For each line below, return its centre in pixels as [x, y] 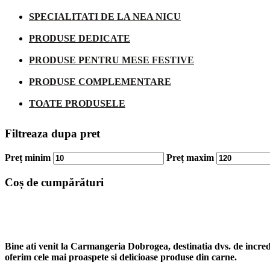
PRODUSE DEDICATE [80, 38]
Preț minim [28, 157]
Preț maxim [190, 157]
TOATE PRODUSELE [77, 103]
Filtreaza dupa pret [52, 134]
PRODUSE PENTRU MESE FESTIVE [111, 60]
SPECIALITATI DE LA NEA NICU [105, 16]
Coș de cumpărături [54, 182]
